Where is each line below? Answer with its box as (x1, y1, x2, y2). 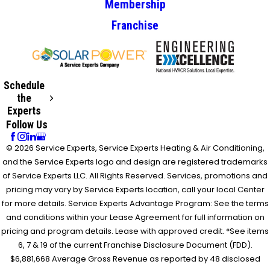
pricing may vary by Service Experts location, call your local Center (5, 184, 265, 196)
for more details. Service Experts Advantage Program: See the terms (1, 198, 269, 210)
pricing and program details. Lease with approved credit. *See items (1, 225, 269, 237)
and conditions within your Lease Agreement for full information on (5, 212, 265, 224)
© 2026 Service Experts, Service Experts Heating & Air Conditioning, (5, 142, 265, 154)
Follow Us (6, 118, 48, 131)
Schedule (4, 79, 45, 92)
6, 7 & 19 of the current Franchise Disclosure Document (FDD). (17, 239, 253, 251)
